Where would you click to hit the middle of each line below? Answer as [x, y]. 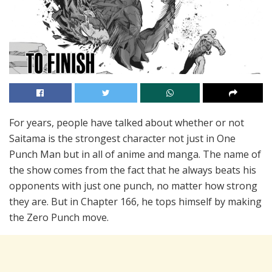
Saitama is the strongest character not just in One [122, 139]
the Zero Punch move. [59, 218]
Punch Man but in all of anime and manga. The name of [135, 155]
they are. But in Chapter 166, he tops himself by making [135, 202]
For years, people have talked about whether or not [127, 123]
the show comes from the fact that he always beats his [133, 170]
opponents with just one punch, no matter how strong [133, 186]
